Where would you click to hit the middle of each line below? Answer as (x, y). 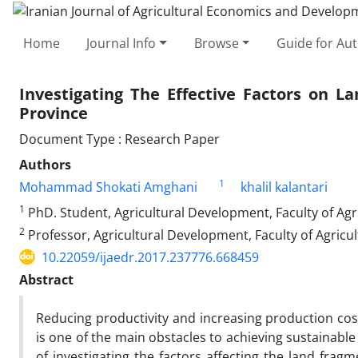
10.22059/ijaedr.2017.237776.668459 (150, 257)
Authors (45, 164)
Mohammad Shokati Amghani (108, 187)
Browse (216, 43)
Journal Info (121, 43)
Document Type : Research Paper (119, 139)
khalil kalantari (284, 187)
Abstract (46, 279)
